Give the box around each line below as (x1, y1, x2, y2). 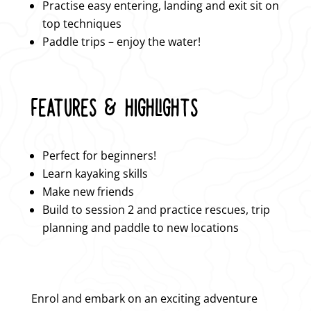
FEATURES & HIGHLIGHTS (31, 90, 199, 122)
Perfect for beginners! (42, 147, 156, 163)
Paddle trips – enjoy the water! (42, 33, 203, 49)
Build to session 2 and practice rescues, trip (42, 201, 270, 217)
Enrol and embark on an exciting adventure (31, 290, 258, 306)
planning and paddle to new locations (42, 219, 242, 235)
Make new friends (42, 183, 134, 199)
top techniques (42, 15, 124, 31)
